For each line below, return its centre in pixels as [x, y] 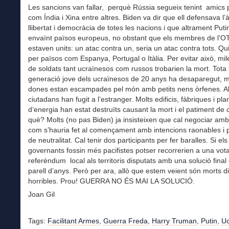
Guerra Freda [125, 221]
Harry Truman [174, 221]
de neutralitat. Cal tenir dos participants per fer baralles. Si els [128, 140]
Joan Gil [41, 194]
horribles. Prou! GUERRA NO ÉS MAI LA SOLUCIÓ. [111, 181]
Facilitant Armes [73, 221]
